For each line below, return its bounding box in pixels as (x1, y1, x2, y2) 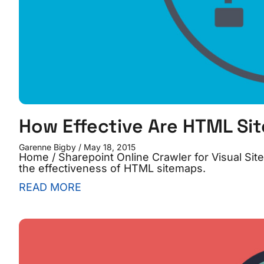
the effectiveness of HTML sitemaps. (19, 161, 206, 174)
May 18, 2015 (81, 141, 136, 152)
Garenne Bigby (19, 141, 78, 152)
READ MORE (19, 180, 81, 193)
